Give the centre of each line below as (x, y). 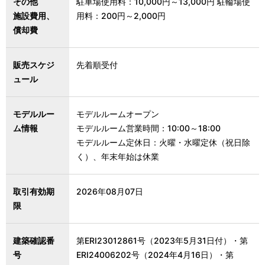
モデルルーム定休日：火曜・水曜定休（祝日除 (163, 143)
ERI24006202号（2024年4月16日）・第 (155, 255)
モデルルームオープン (118, 114)
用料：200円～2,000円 (121, 16)
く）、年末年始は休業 (118, 157)
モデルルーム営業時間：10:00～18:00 (148, 128)
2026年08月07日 (110, 192)
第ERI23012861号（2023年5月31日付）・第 (162, 241)
